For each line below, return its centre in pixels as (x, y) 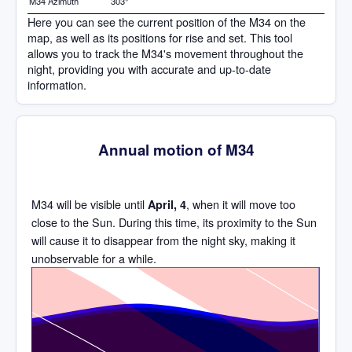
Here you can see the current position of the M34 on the (167, 21)
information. (57, 84)
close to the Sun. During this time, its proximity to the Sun (174, 222)
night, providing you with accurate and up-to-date (149, 68)
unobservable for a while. (94, 258)
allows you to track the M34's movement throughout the (165, 53)
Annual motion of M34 (176, 150)
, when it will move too (241, 203)
